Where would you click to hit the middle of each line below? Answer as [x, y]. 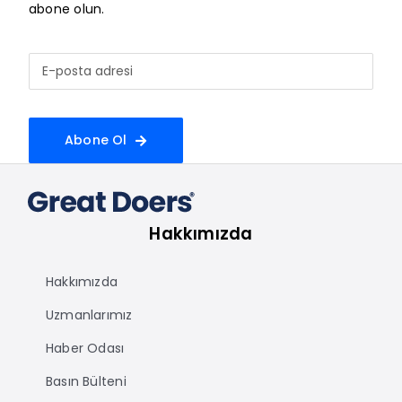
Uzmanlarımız [89, 315]
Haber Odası [85, 348]
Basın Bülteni [86, 381]
